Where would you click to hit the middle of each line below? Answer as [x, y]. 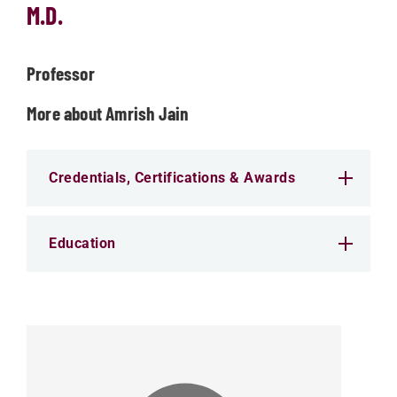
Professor [61, 73]
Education [82, 243]
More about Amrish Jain [108, 113]
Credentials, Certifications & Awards [172, 178]
